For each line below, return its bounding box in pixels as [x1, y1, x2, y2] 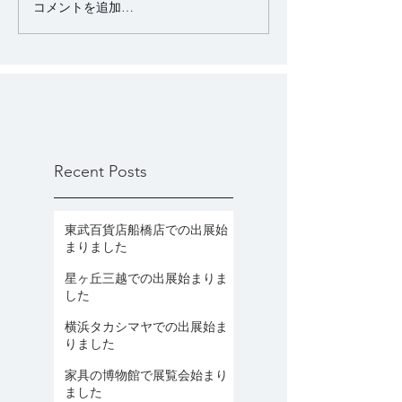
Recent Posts [54, 161, 147, 181]
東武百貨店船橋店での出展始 [65, 221, 228, 239]
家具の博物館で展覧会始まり [65, 366, 228, 384]
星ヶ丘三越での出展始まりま [65, 269, 228, 287]
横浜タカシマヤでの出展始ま [65, 318, 228, 336]
